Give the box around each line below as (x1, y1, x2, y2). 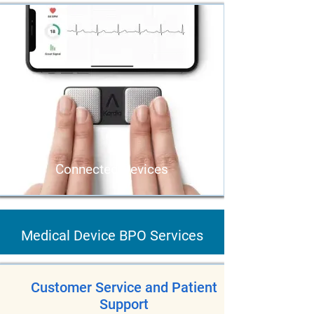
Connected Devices (55, 161, 168, 177)
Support (100, 296, 149, 313)
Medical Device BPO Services (21, 227, 203, 244)
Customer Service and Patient (31, 279, 217, 296)
